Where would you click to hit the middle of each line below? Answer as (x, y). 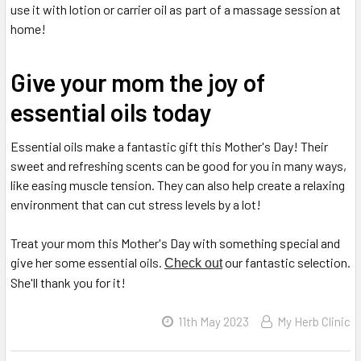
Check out (193, 263)
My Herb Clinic (314, 322)
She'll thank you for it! (68, 283)
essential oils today (111, 112)
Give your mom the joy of (138, 83)
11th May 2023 (214, 322)
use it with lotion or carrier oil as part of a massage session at (176, 10)
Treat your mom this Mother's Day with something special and (175, 243)
